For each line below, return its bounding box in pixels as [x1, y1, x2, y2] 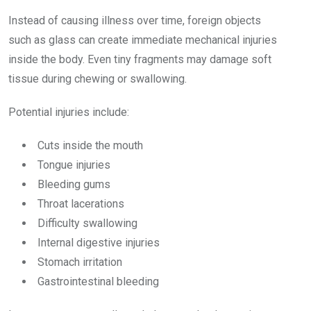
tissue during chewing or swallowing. [8, 72, 187, 86]
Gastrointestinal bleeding [37, 275, 159, 289]
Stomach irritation [37, 255, 122, 269]
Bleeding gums [37, 178, 110, 192]
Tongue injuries [37, 158, 110, 172]
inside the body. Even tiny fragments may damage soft [8, 53, 271, 67]
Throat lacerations [37, 197, 124, 211]
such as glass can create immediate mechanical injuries [8, 33, 277, 47]
